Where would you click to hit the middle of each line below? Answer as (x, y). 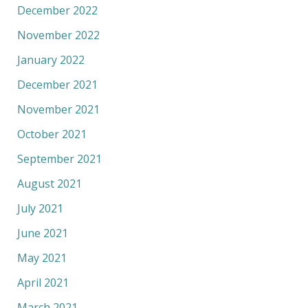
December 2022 (57, 10)
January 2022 (51, 59)
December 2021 (57, 84)
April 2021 (43, 282)
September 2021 (59, 158)
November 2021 (58, 109)
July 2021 (40, 208)
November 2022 (58, 35)
